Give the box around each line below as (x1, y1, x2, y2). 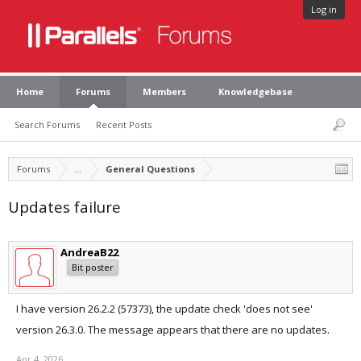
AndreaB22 (60, 245, 118, 259)
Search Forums (15, 118, 80, 131)
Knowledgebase (218, 85, 293, 98)
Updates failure (8, 197, 121, 217)
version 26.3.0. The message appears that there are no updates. (16, 322, 330, 337)
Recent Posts (96, 118, 151, 131)
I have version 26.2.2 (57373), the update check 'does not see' (16, 301, 313, 316)
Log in (311, 3, 337, 15)
